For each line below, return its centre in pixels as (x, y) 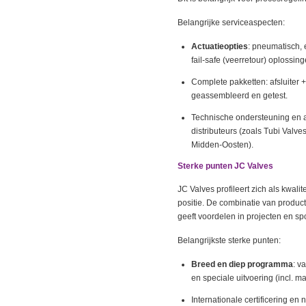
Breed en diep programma (242, 264)
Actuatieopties (220, 46)
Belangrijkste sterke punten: (229, 240)
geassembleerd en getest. (239, 96)
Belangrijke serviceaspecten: (231, 23)
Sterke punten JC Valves (225, 166)
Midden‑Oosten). (222, 145)
